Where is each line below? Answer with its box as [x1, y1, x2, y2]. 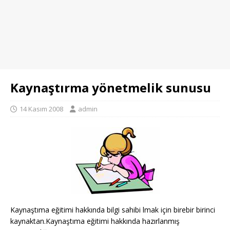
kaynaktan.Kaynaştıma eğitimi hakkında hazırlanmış [10, 216, 180, 226]
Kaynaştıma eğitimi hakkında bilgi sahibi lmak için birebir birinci [10, 205, 215, 215]
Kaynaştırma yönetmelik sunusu [10, 79, 211, 96]
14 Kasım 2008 [20, 104, 63, 113]
